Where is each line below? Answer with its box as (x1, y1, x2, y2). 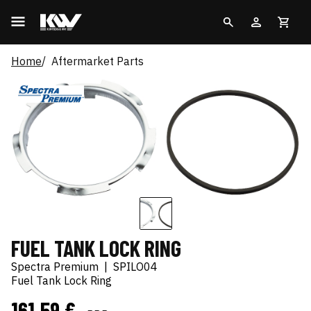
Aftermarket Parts (51, 54, 144, 68)
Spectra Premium (11, 260, 99, 274)
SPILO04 (113, 260, 158, 274)
